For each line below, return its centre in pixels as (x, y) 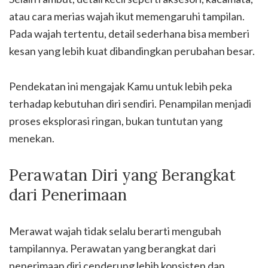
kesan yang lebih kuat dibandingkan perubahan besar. (132, 51)
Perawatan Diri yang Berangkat (122, 175)
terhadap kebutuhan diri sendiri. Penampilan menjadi (130, 103)
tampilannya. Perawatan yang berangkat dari (112, 248)
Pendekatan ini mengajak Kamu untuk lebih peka (121, 86)
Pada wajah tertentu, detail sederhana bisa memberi (129, 33)
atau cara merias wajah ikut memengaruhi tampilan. (127, 16)
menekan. (32, 138)
